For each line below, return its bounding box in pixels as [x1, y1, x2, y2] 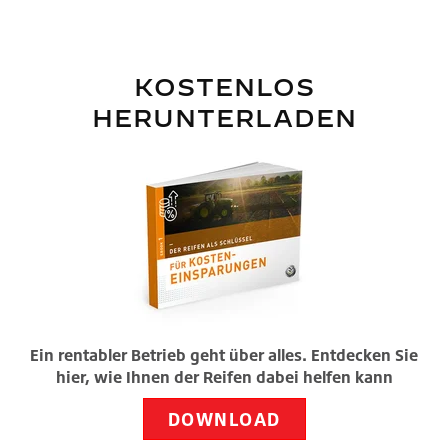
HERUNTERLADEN [91, 104, 357, 133]
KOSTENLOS [133, 73, 315, 102]
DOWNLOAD [167, 408, 281, 431]
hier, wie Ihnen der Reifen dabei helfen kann [55, 367, 393, 388]
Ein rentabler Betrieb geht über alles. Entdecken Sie [30, 345, 418, 366]
